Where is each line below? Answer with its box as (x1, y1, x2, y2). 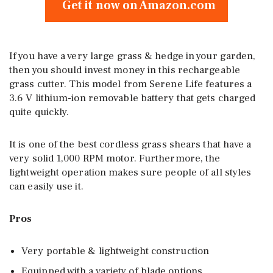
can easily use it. (9, 179, 83, 193)
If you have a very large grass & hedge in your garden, (9, 49, 256, 63)
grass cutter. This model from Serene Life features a (9, 77, 252, 91)
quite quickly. (9, 105, 69, 119)
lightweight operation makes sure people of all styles (9, 165, 252, 179)
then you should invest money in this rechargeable (9, 63, 240, 77)
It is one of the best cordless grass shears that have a (9, 137, 252, 151)
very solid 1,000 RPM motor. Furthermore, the (9, 151, 221, 165)
